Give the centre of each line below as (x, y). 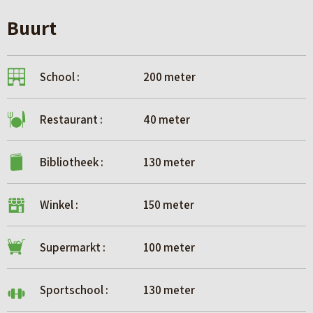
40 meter (166, 120)
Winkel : (59, 205)
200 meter (168, 77)
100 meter (168, 248)
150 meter (168, 205)
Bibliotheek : (72, 162)
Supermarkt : (73, 248)
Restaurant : (71, 120)
